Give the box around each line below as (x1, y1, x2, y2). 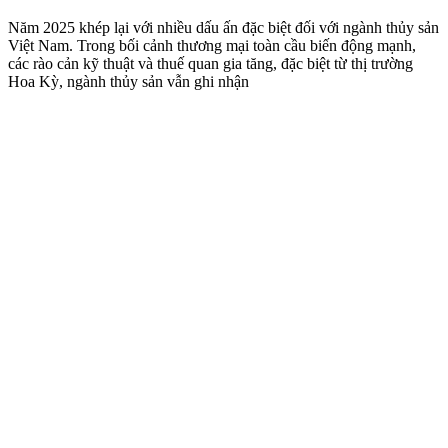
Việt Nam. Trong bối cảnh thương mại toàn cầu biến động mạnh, (8, 37, 416, 55)
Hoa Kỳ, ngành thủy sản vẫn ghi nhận (8, 73, 249, 91)
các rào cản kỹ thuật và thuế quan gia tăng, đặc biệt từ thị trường (8, 55, 413, 73)
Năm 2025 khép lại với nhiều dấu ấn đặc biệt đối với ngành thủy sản (8, 19, 439, 37)
